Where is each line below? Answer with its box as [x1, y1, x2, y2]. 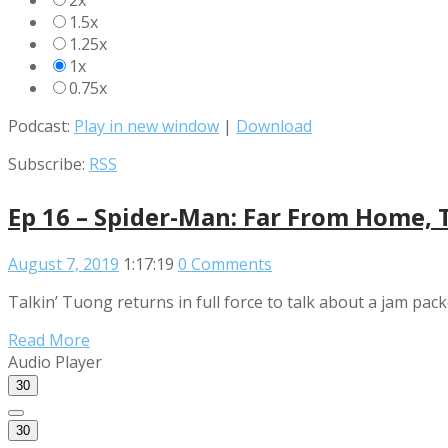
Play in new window [74, 115, 219, 138]
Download [236, 115, 312, 138]
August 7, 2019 [8, 252, 119, 275]
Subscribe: [8, 153, 89, 176]
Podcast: [8, 115, 74, 138]
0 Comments [178, 252, 272, 275]
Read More [8, 328, 90, 351]
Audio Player [8, 350, 102, 373]
